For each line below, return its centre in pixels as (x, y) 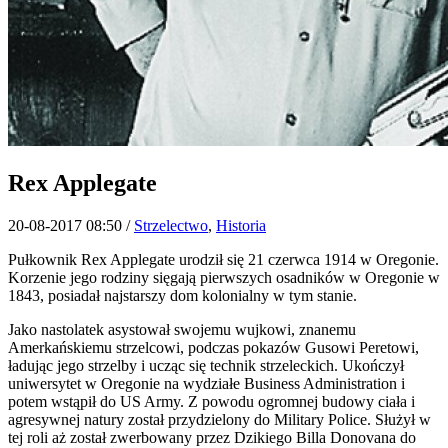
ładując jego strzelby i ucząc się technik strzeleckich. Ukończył (206, 365)
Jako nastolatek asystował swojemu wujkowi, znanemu (182, 329)
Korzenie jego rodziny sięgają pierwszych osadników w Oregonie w (224, 277)
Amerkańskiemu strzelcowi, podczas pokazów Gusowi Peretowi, (213, 347)
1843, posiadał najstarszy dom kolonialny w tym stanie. (182, 295)
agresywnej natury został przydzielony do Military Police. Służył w (219, 419)
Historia (241, 225)
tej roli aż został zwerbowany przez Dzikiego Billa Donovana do (212, 437)
